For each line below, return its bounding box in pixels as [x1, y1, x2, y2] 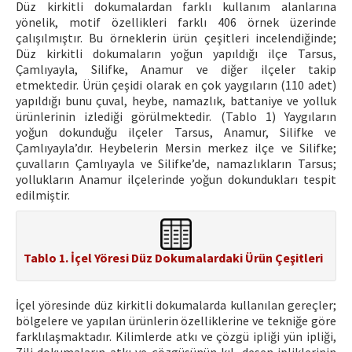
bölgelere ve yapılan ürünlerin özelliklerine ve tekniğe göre [16, 313, 336, 329]
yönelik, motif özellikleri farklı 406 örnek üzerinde [16, 14, 336, 30]
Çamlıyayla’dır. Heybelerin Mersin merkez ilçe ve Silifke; [16, 140, 336, 156]
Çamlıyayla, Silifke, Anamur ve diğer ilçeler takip [16, 61, 336, 77]
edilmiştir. [16, 187, 70, 203]
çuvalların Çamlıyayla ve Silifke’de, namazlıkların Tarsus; [16, 156, 336, 171]
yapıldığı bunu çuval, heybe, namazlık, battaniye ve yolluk [16, 93, 336, 108]
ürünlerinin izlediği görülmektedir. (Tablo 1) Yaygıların [16, 108, 336, 124]
